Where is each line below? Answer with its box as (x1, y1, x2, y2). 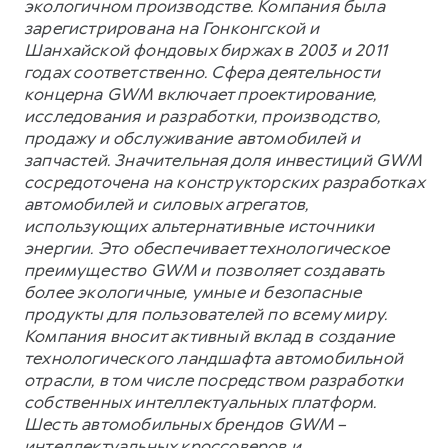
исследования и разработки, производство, (24, 104, 381, 127)
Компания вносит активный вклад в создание (24, 324, 395, 347)
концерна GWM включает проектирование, (24, 82, 377, 105)
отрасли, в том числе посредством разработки (24, 368, 404, 391)
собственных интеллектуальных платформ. (24, 390, 377, 413)
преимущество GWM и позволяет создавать (24, 258, 385, 281)
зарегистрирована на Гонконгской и (24, 16, 320, 39)
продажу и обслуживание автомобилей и (24, 126, 361, 149)
